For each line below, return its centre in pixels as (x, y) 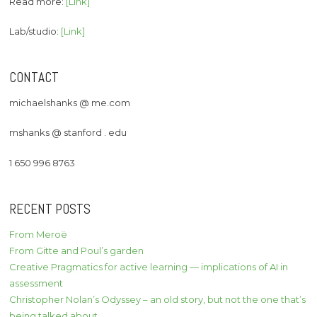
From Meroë (39, 234)
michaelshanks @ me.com (70, 102)
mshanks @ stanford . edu (68, 133)
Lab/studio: (35, 31)
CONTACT (34, 78)
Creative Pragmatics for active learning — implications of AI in (149, 266)
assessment (36, 283)
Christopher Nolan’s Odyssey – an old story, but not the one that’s (158, 299)
